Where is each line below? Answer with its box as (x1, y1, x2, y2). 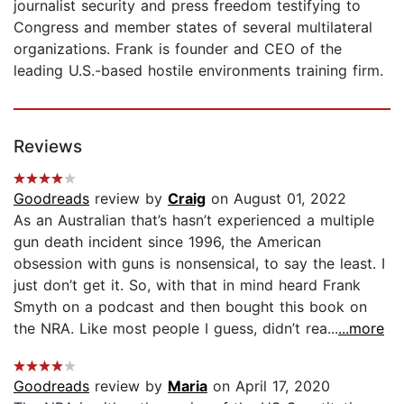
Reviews (14, 135, 82, 157)
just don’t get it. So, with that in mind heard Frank (14, 275, 361, 294)
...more (338, 318, 384, 337)
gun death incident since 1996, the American (14, 232, 321, 251)
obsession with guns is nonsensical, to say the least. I (14, 253, 385, 272)
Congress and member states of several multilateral (14, 17, 372, 36)
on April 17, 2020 (207, 376, 330, 395)
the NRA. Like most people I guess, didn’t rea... (14, 318, 338, 337)
